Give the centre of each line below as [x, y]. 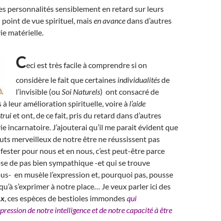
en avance [110, 20]
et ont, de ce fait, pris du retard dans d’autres [86, 115]
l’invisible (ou [39, 92]
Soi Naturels [81, 92]
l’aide [137, 103]
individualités [139, 80]
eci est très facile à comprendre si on [87, 65]
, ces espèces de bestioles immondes [66, 198]
